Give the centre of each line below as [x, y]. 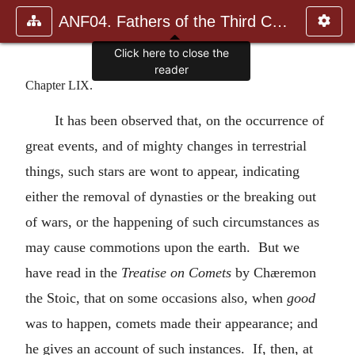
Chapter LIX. [59, 85]
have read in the [73, 272]
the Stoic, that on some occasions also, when [156, 298]
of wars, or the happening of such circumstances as [172, 221]
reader [171, 70]
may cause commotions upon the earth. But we [162, 247]
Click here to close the [171, 53]
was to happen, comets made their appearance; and [172, 323]
